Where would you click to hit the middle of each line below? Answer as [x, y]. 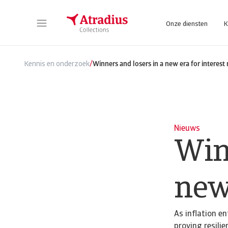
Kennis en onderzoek [57, 64]
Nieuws [187, 129]
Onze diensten [187, 24]
